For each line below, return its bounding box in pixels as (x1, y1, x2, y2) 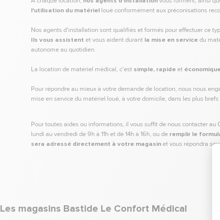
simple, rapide (134, 65, 176, 73)
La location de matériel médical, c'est (31, 65, 134, 73)
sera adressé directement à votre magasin (31, 140, 161, 148)
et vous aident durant (85, 36, 144, 44)
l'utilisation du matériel (31, 6, 100, 14)
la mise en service (144, 36, 198, 44)
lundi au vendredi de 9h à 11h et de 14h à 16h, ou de (31, 130, 168, 138)
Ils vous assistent (31, 36, 85, 44)
